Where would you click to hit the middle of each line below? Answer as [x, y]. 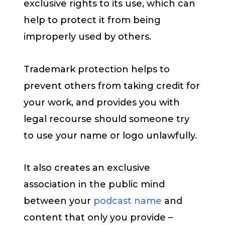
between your [59, 201]
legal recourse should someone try [106, 119]
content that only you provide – [98, 218]
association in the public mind [94, 185]
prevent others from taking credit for [112, 86]
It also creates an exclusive [87, 168]
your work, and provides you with [102, 102]
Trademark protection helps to [97, 69]
